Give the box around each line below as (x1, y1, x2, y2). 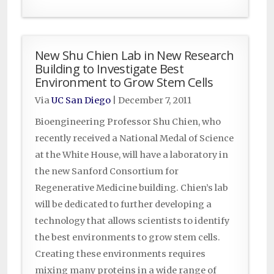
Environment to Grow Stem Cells (35, 73, 213, 91)
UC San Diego (51, 95, 111, 106)
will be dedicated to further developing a (35, 199, 212, 210)
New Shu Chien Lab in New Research (35, 46, 234, 64)
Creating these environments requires (35, 248, 206, 260)
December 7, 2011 (118, 95, 191, 106)
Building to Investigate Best (35, 60, 184, 78)
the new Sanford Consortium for (35, 166, 179, 177)
